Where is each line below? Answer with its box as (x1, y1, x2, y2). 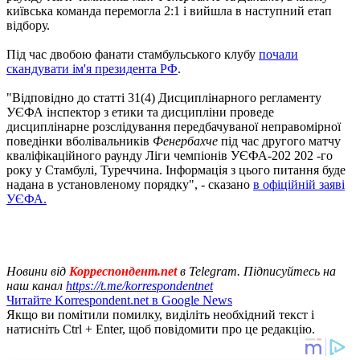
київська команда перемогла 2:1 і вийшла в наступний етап (6, 3, 332, 18)
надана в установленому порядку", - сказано (6, 177, 253, 191)
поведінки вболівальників (6, 133, 153, 148)
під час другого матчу (218, 133, 341, 148)
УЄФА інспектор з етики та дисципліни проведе (6, 104, 274, 119)
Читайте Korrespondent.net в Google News (6, 292, 232, 307)
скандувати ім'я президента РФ (6, 61, 178, 76)
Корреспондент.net (66, 264, 180, 278)
